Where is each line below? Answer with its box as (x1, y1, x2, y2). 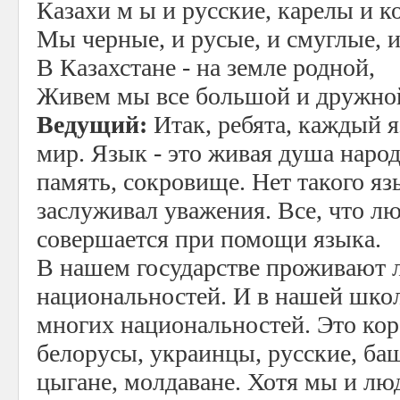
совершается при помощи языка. (37, 225, 381, 253)
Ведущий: (37, 111, 147, 138)
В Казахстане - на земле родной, (37, 54, 375, 81)
